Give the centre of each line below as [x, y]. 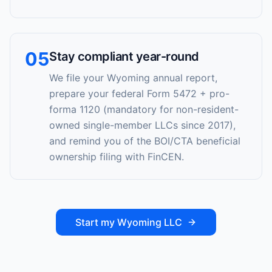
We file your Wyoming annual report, [133, 78]
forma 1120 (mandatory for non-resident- [144, 109]
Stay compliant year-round [124, 56]
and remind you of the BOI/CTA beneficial [145, 141]
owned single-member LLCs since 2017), [142, 125]
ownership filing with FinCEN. [117, 157]
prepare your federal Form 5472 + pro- [139, 93]
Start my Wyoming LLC [129, 222]
